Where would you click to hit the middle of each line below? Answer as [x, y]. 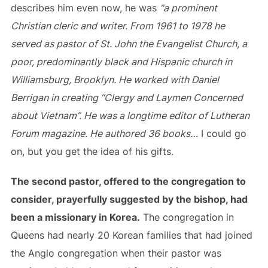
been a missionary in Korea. [75, 217]
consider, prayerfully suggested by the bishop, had [129, 199]
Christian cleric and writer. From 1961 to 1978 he [118, 26]
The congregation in [187, 217]
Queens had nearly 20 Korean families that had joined [131, 235]
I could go [222, 133]
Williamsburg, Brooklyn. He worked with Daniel [115, 80]
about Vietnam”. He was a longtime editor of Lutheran [130, 115]
